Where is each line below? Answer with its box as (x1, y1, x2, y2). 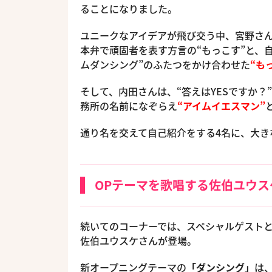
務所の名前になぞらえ (80, 98, 177, 113)
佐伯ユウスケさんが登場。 (80, 233, 197, 248)
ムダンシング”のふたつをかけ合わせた (80, 57, 250, 72)
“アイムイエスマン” (177, 98, 265, 113)
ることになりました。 (80, 1, 177, 16)
